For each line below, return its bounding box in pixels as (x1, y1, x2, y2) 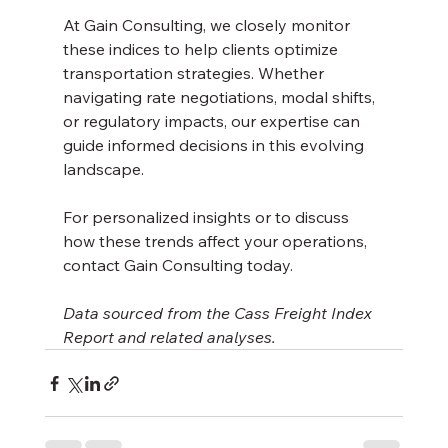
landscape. (62, 159, 144, 180)
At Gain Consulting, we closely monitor (62, 15, 354, 36)
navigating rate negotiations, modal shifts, (62, 87, 379, 108)
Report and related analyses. (62, 327, 276, 348)
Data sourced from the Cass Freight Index (62, 303, 376, 324)
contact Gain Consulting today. (62, 255, 293, 276)
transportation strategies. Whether (62, 63, 328, 84)
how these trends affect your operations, (62, 231, 371, 252)
